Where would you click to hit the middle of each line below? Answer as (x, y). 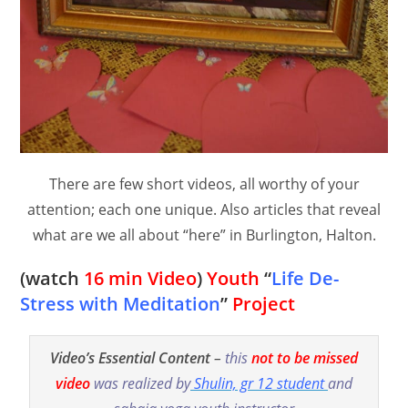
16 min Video (141, 278)
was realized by (142, 383)
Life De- (306, 278)
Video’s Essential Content (130, 357)
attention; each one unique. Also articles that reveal (204, 209)
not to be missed (305, 357)
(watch (52, 278)
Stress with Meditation (121, 303)
